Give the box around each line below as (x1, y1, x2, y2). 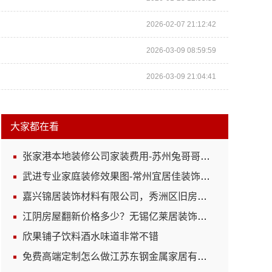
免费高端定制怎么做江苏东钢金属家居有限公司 (22, 251, 197, 262)
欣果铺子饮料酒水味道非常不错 (22, 231, 158, 242)
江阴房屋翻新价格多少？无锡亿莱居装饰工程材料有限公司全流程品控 (22, 211, 197, 222)
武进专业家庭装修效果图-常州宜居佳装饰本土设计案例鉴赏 (22, 171, 200, 182)
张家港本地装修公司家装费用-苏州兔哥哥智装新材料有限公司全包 (22, 151, 200, 161)
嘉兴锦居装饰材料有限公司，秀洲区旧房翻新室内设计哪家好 (22, 191, 197, 202)
